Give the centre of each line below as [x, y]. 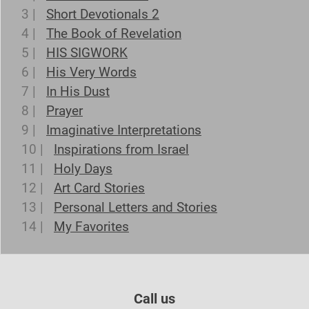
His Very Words [91, 72]
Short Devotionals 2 [103, 14]
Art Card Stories [99, 188]
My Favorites [91, 227]
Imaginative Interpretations [124, 130]
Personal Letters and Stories [136, 208]
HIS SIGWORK [87, 53]
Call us [154, 299]
